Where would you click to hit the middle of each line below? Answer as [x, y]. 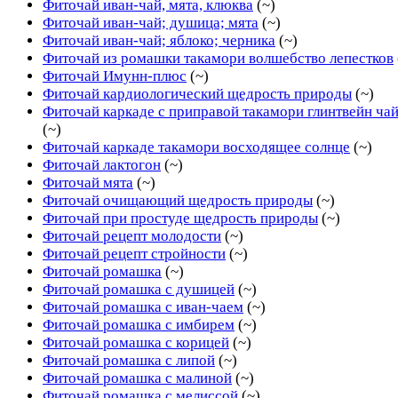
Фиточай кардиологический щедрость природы [197, 93]
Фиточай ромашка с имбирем [139, 324]
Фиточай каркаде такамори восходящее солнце [196, 147]
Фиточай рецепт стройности [134, 253]
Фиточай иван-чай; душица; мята [151, 22]
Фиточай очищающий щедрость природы [178, 200]
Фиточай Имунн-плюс [115, 76]
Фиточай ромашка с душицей [139, 289]
